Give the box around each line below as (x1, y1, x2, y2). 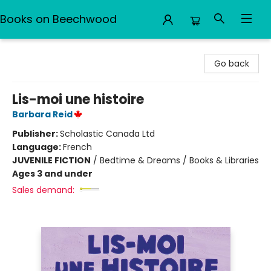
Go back (214, 57, 249, 70)
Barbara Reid (12, 108, 73, 120)
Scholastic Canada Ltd (60, 128, 155, 140)
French (63, 141, 92, 153)
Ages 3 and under (12, 168, 93, 180)
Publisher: (12, 128, 60, 140)
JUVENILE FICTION (12, 154, 91, 166)
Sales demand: (12, 184, 74, 196)
